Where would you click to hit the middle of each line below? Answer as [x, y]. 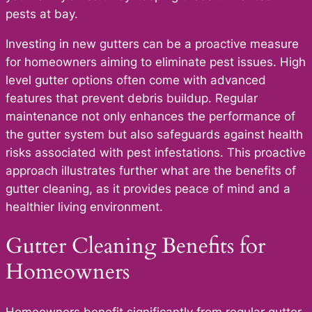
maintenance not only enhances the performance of [150, 116]
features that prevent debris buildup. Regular [132, 98]
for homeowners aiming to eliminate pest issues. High [156, 62]
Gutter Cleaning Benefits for [135, 246]
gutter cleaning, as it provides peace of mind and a [148, 188]
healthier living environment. [84, 206]
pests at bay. [42, 14]
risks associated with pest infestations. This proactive [156, 152]
